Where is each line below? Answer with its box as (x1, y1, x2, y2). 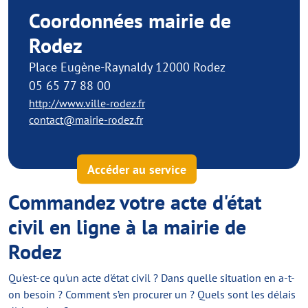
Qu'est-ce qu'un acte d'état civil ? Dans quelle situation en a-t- (8, 271, 295, 285)
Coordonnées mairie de (29, 7, 231, 34)
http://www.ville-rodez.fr (29, 96, 145, 110)
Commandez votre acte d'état (8, 188, 261, 215)
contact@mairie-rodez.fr (29, 113, 143, 126)
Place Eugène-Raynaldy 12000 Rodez (29, 59, 225, 75)
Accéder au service (87, 161, 186, 177)
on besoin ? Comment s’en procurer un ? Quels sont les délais (8, 287, 296, 301)
